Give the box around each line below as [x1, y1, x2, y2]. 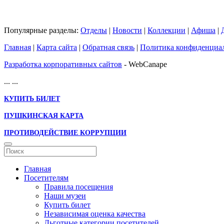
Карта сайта [36, 42, 77, 51]
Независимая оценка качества [44, 209, 145, 218]
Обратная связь [82, 42, 134, 51]
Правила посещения [44, 182, 113, 191]
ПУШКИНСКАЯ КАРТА [4, 111, 83, 119]
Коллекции [147, 25, 185, 34]
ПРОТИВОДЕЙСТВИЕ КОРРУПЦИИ [4, 128, 126, 136]
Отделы [80, 25, 107, 34]
